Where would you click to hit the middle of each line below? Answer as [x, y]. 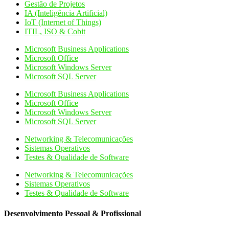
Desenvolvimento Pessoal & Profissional [73, 213]
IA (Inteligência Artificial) [66, 13]
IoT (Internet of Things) [63, 22]
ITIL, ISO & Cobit [55, 32]
